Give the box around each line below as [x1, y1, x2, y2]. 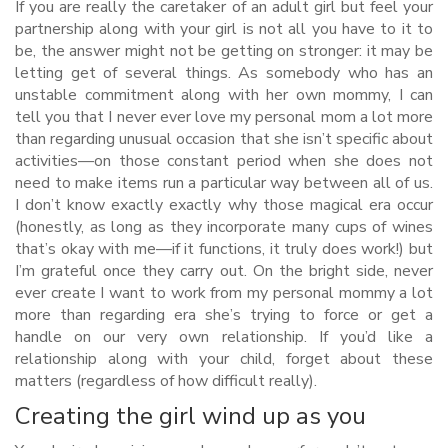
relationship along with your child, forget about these [15, 348, 433, 370]
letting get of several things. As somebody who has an [15, 62, 433, 84]
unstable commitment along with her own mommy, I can [15, 84, 433, 106]
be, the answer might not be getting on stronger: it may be [15, 40, 433, 62]
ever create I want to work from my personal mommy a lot [15, 282, 433, 304]
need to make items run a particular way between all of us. [15, 172, 433, 194]
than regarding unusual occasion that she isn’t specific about [15, 128, 433, 150]
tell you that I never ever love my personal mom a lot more [15, 106, 433, 128]
